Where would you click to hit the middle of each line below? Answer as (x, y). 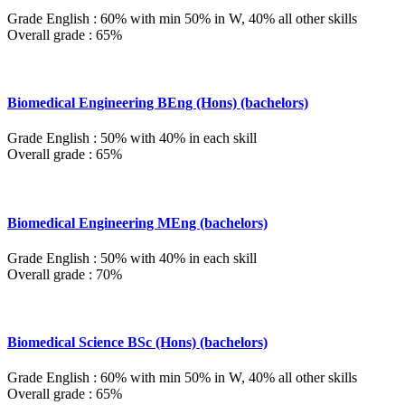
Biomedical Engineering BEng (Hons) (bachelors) (158, 103)
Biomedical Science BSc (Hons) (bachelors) (137, 343)
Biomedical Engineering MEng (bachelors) (137, 222)
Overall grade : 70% (65, 274)
